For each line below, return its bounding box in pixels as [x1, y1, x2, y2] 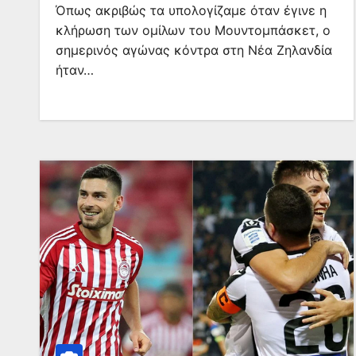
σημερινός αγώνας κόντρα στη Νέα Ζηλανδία [56, 42, 332, 58]
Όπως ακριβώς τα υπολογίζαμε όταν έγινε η [56, 2, 327, 18]
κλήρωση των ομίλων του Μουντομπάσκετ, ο [56, 22, 331, 38]
